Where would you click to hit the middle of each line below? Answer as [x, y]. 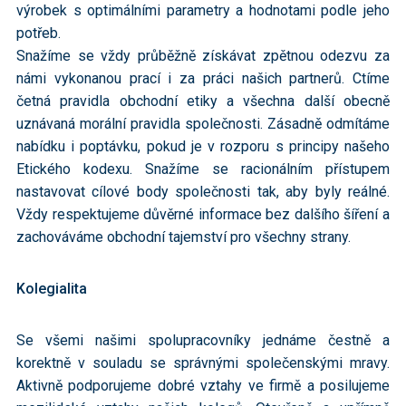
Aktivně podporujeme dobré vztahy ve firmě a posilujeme [203, 386]
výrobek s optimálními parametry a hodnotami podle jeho [203, 10]
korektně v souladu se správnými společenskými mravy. [203, 363]
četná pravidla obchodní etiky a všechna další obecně [203, 101]
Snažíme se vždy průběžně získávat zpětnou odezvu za [203, 56]
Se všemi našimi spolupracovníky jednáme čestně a [203, 340]
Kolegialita [52, 289]
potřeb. [39, 33]
